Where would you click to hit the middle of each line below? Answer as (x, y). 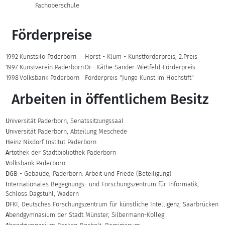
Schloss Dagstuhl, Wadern (42, 194)
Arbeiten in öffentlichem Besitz (110, 99)
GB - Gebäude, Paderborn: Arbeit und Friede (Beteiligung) (91, 174)
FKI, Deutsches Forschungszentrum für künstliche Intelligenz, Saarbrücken (114, 204)
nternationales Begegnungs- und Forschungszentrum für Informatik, (103, 184)
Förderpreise (52, 35)
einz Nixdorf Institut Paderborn (53, 142)
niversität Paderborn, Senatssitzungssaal (67, 121)
